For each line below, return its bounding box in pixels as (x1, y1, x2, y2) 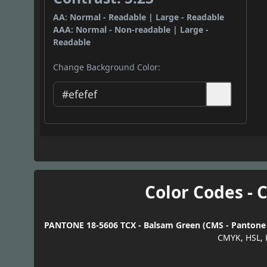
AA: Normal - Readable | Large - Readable (53, 11, 225, 23)
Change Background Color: (53, 61, 161, 73)
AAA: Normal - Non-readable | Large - (53, 24, 209, 36)
